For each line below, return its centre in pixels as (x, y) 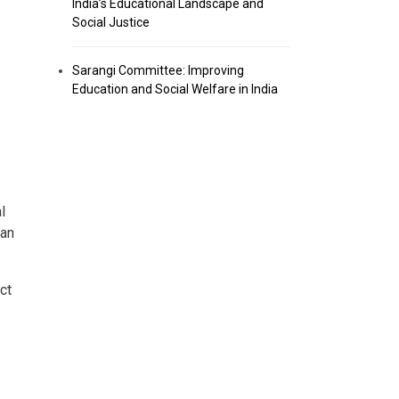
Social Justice (111, 22)
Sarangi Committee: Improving (158, 70)
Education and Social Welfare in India (175, 89)
